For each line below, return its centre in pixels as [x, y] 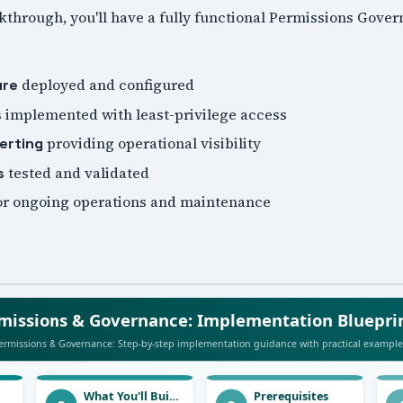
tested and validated [76, 172]
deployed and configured [106, 85]
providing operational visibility [152, 143]
